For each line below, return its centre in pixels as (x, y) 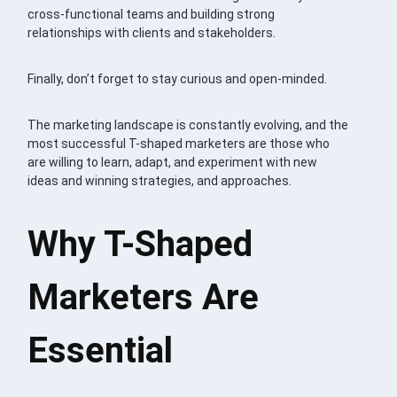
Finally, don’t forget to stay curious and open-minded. (178, 78)
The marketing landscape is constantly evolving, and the (188, 125)
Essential (101, 350)
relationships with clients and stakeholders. (152, 32)
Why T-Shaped (140, 244)
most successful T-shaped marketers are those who (179, 143)
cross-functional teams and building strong (152, 14)
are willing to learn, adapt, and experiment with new (173, 162)
